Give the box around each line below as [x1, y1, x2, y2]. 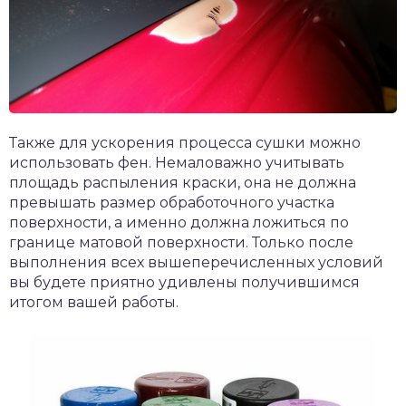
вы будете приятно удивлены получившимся [9, 273, 360, 291]
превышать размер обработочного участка [9, 193, 334, 211]
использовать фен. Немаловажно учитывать [9, 153, 344, 171]
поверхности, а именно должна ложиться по [9, 213, 349, 231]
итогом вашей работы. [9, 293, 179, 311]
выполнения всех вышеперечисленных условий [9, 253, 383, 271]
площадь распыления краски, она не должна [9, 173, 356, 191]
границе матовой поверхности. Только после [9, 233, 353, 251]
